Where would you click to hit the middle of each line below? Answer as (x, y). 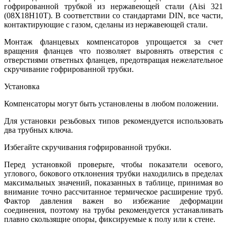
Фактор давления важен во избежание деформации (113, 201)
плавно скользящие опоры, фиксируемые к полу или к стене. (110, 219)
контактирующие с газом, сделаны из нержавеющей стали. (106, 25)
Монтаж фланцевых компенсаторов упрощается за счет (113, 42)
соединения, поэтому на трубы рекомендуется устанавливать (113, 210)
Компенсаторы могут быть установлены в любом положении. (111, 104)
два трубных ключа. (39, 130)
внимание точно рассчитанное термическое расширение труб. (113, 192)
